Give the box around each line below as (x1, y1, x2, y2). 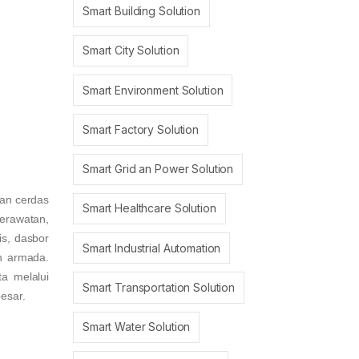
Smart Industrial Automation (83, 240, 221, 255)
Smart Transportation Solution (83, 280, 235, 294)
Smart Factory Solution (83, 122, 199, 136)
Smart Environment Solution (83, 83, 224, 97)
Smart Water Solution (83, 320, 191, 334)
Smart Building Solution (83, 4, 200, 18)
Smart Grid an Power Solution (83, 162, 234, 176)
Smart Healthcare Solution (83, 201, 216, 216)
